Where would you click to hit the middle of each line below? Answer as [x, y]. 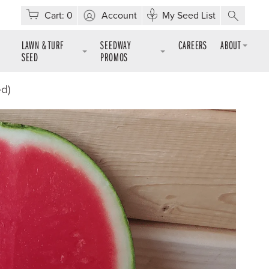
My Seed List [189, 16]
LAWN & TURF [42, 45]
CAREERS [193, 45]
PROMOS [114, 57]
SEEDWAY [116, 45]
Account [119, 16]
